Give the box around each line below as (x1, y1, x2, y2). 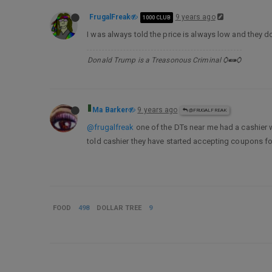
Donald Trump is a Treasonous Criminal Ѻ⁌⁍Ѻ (87, 56, 242, 64)
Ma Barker (92, 106, 129, 114)
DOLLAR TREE (97, 204, 142, 212)
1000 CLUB (142, 14, 171, 21)
